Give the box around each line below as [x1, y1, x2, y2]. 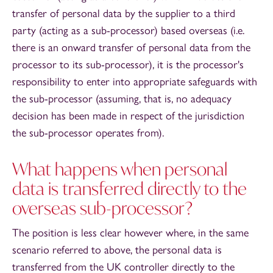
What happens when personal [12, 157, 227, 180]
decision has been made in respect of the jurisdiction [12, 108, 244, 122]
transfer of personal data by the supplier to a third [12, 6, 235, 20]
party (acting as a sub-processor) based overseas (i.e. [12, 23, 244, 37]
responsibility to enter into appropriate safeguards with [12, 74, 257, 88]
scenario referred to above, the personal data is [12, 243, 222, 257]
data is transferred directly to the [12, 177, 247, 200]
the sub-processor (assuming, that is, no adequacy [12, 91, 232, 105]
